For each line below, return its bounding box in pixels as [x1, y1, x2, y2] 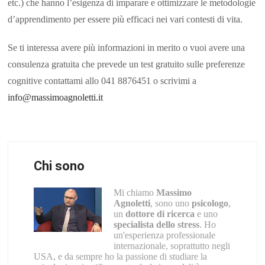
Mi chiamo [113, 187, 156, 198]
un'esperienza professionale [113, 230, 215, 240]
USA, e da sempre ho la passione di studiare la [33, 251, 207, 261]
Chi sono [33, 158, 85, 173]
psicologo [191, 198, 228, 208]
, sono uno [150, 198, 192, 208]
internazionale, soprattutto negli [113, 240, 230, 251]
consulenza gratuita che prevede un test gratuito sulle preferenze [8, 59, 245, 69]
